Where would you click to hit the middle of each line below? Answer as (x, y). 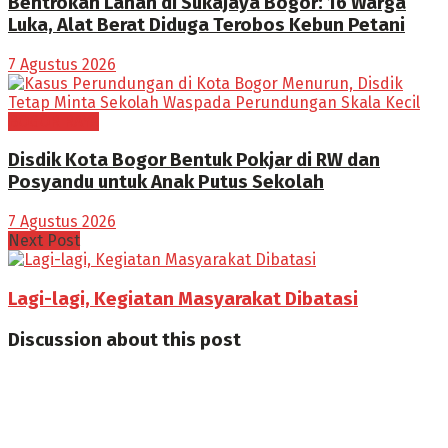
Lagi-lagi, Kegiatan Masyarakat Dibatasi (183, 298)
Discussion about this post (124, 339)
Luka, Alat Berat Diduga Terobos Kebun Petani (206, 24)
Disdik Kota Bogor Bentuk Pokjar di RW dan (194, 160)
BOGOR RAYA (53, 121)
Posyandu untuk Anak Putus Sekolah (166, 182)
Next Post (44, 241)
